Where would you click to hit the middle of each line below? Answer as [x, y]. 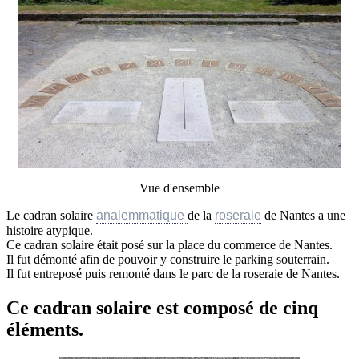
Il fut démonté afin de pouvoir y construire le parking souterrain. [168, 260]
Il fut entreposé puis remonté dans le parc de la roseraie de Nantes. [173, 274]
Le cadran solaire [51, 216]
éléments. [45, 330]
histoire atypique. [50, 231]
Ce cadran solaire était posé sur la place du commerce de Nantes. [169, 245]
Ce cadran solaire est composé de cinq [162, 308]
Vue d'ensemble [179, 188]
